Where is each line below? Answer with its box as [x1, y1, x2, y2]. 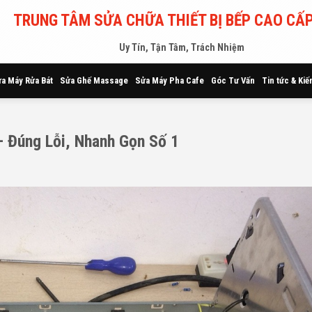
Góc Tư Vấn [211, 75, 255, 86]
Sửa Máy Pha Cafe [135, 75, 204, 86]
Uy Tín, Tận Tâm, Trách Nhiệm [118, 42, 244, 54]
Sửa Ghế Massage [60, 75, 128, 86]
